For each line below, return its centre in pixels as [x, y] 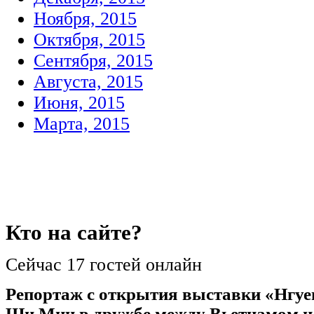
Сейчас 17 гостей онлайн [104, 264]
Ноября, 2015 [85, 19]
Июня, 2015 [79, 103]
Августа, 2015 [88, 82]
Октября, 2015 [89, 40]
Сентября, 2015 [93, 61]
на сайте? [92, 232]
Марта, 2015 [82, 124]
